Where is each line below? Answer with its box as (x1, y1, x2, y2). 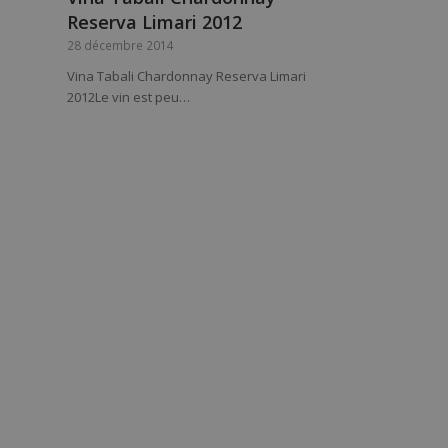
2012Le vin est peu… (67, 87, 190, 106)
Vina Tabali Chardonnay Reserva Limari (67, 66, 306, 85)
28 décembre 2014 (67, 36, 174, 53)
